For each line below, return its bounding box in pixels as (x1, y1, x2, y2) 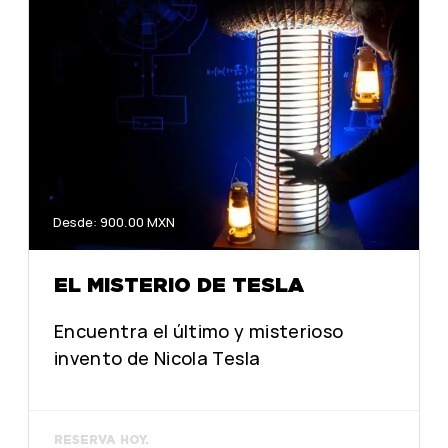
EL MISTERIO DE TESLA (54, 272, 304, 297)
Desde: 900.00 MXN (53, 213, 175, 232)
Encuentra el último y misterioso (54, 318, 344, 343)
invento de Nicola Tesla (54, 345, 261, 370)
